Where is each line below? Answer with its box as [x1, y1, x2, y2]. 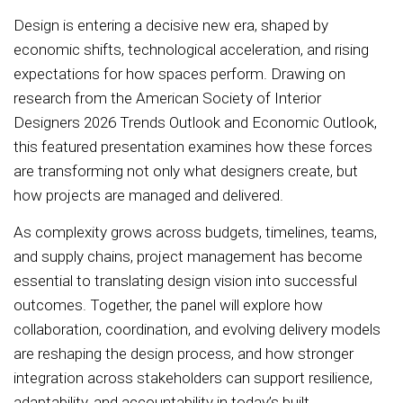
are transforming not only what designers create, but [13, 162, 358, 181]
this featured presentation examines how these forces [13, 138, 372, 157]
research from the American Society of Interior [13, 89, 321, 108]
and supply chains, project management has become [13, 246, 363, 265]
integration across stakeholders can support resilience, [13, 368, 372, 387]
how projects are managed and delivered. [13, 186, 283, 205]
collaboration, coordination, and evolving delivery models [13, 319, 381, 338]
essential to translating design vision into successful [13, 271, 357, 290]
